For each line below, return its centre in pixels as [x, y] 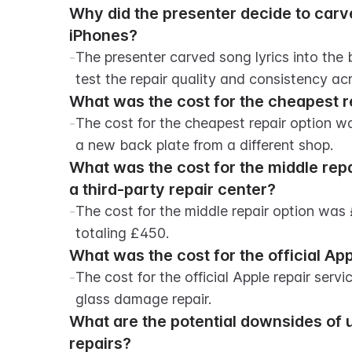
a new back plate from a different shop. [204, 145]
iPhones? [103, 35]
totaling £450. [122, 233]
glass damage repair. [143, 299]
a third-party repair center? [172, 189]
